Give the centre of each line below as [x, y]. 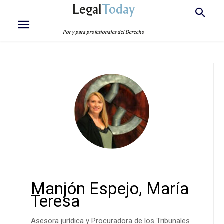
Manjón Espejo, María [110, 189]
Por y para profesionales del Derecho [104, 32]
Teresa [55, 201]
